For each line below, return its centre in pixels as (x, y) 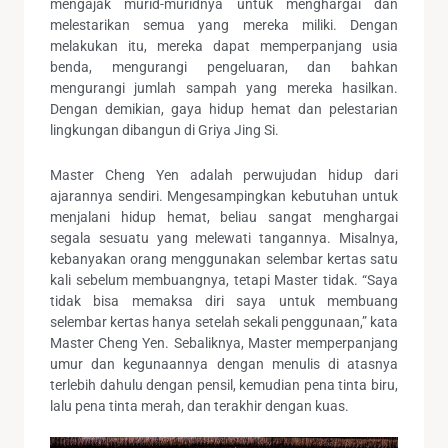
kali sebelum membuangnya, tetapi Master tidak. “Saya (224, 280)
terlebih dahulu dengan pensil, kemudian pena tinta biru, (224, 385)
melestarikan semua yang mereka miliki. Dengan (224, 25)
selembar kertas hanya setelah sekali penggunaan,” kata (224, 322)
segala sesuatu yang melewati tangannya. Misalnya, (224, 238)
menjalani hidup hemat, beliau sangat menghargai (224, 217)
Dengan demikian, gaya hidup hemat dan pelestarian (224, 109)
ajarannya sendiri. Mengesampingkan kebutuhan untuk (224, 196)
